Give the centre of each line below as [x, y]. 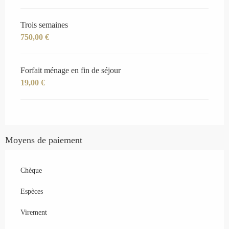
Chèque [31, 171]
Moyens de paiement [44, 140]
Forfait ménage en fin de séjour [71, 71]
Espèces [32, 192]
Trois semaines [44, 25]
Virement [34, 213]
